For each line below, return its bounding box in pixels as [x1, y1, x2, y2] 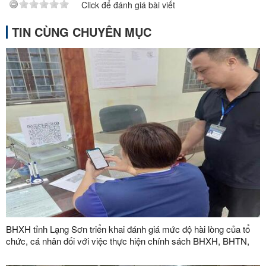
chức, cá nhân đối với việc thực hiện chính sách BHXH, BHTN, [6, 234, 249, 247]
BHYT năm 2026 [6, 246, 71, 259]
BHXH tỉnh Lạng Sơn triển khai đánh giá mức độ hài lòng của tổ [6, 222, 250, 235]
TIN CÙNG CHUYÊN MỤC [12, 23, 151, 40]
